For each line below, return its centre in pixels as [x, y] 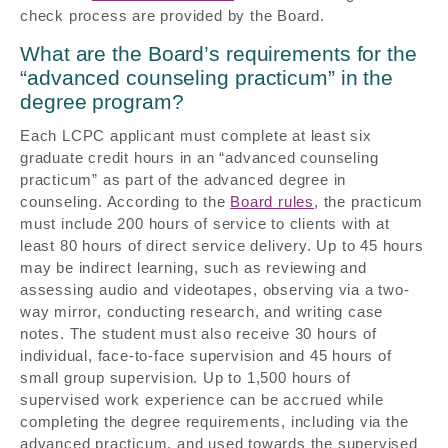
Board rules [272, 201]
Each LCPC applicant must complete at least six [196, 135]
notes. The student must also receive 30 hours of [198, 333]
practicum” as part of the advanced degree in [183, 179]
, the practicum [369, 201]
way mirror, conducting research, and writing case [202, 311]
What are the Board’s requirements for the [218, 54]
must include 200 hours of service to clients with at [205, 223]
